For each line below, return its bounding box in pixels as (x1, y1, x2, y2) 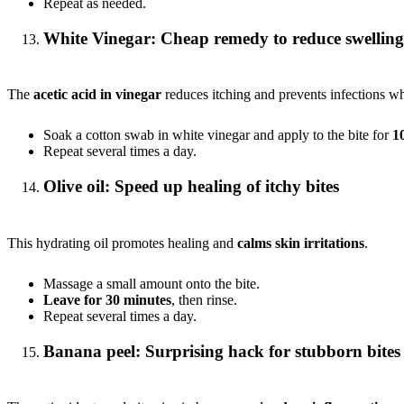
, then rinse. (171, 291, 237, 308)
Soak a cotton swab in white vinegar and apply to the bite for (43, 127, 392, 143)
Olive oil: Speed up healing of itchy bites (43, 177, 339, 197)
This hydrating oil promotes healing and (7, 234, 237, 251)
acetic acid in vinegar (33, 87, 161, 103)
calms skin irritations (237, 234, 364, 251)
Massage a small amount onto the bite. (43, 275, 260, 291)
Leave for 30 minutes (43, 291, 171, 308)
